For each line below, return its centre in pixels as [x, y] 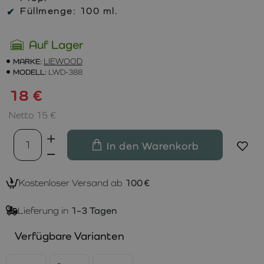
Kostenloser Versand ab [72, 183]
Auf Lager [56, 44]
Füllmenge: [48, 11]
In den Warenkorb [153, 146]
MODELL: [30, 72]
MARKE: [27, 61]
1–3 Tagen [94, 210]
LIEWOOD [63, 61]
